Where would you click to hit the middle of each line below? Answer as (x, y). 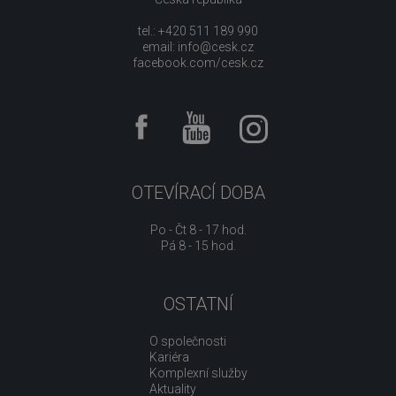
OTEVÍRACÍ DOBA (198, 193)
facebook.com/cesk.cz (198, 63)
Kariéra (169, 357)
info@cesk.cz (216, 47)
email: (160, 47)
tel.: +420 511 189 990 (198, 31)
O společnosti (187, 341)
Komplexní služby (198, 373)
